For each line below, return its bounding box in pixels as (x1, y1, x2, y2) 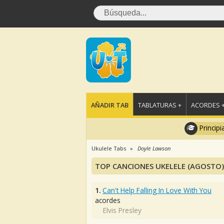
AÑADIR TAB (91, 100, 128, 109)
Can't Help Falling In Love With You (102, 185, 211, 195)
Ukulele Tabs (91, 144, 126, 152)
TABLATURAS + (138, 100, 181, 109)
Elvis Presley (103, 205, 141, 215)
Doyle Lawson (137, 144, 170, 152)
